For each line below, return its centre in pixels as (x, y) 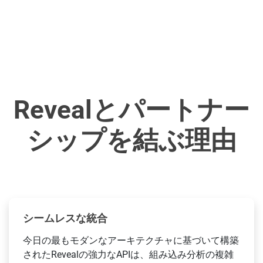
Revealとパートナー (131, 110)
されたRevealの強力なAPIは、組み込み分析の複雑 (128, 255)
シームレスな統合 (65, 218)
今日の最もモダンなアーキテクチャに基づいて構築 (131, 241)
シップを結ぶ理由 (131, 141)
